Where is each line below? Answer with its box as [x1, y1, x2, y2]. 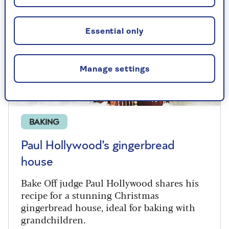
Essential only [85, 28, 144, 36]
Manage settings [79, 65, 150, 74]
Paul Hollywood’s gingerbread [21, 139, 174, 152]
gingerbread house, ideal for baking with [21, 200, 195, 214]
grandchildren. [21, 212, 85, 226]
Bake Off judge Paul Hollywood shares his [21, 175, 199, 189]
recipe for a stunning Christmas [21, 188, 159, 201]
